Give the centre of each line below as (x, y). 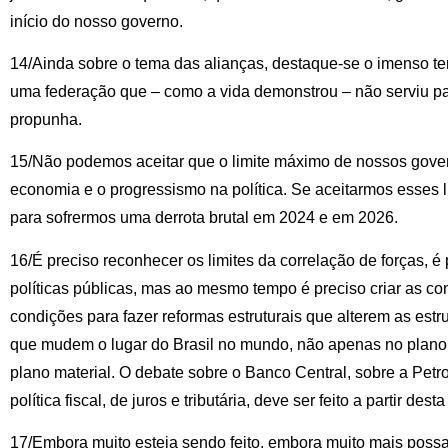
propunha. (46, 119)
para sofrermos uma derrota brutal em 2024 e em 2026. (204, 218)
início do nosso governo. (96, 21)
